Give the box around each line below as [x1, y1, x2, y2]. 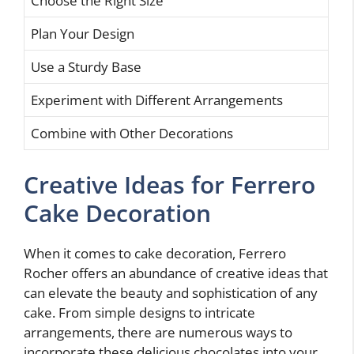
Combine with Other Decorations [31, 124, 233, 143]
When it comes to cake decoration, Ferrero [24, 243, 286, 262]
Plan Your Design [31, 24, 134, 43]
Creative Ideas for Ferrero [24, 168, 315, 201]
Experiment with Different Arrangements [31, 91, 283, 110]
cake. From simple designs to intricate [24, 303, 255, 322]
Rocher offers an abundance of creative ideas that [24, 263, 328, 282]
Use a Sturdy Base [31, 58, 141, 77]
